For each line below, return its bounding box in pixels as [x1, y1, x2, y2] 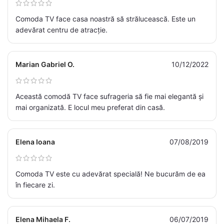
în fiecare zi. [15, 180, 55, 189]
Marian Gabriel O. [15, 60, 74, 69]
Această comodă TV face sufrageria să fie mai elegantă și [15, 92, 203, 101]
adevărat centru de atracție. [15, 25, 107, 34]
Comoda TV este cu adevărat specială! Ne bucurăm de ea [15, 169, 205, 178]
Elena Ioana [15, 137, 55, 146]
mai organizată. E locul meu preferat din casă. [15, 103, 165, 112]
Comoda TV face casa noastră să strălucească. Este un [15, 14, 195, 23]
